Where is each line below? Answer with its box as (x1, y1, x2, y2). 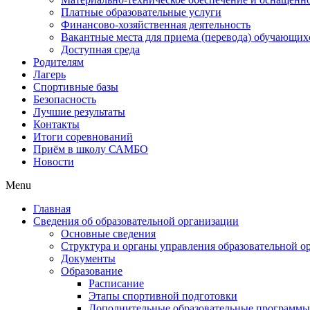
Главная (33, 203, 71, 215)
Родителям (33, 56, 84, 69)
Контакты (33, 118, 80, 131)
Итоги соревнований (33, 131, 133, 143)
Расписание (89, 277, 144, 290)
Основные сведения (61, 228, 156, 240)
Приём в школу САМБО (33, 143, 148, 156)
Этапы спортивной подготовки (89, 290, 237, 302)
